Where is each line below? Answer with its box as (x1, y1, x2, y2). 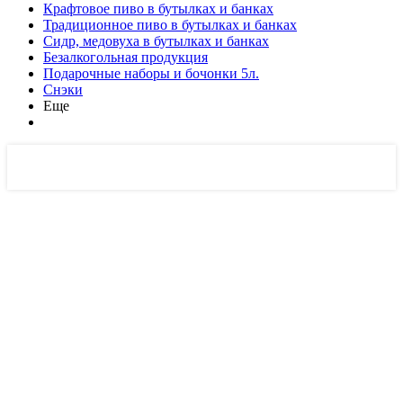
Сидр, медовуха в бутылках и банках (43, 33, 269, 49)
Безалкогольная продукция (43, 49, 208, 65)
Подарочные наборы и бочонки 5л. (43, 66, 259, 81)
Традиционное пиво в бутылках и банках (43, 17, 297, 32)
